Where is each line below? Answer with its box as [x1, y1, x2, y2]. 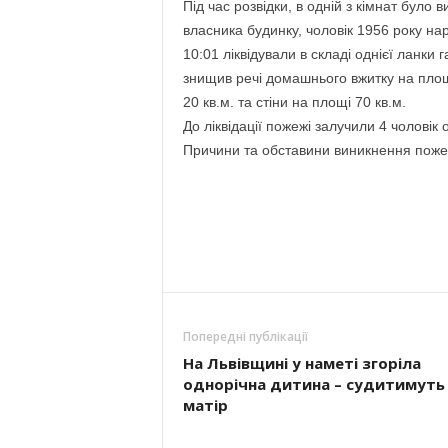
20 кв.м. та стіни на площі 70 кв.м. [182, 94, 406, 110]
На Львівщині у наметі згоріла [182, 353, 421, 373]
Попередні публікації [182, 328, 308, 345]
